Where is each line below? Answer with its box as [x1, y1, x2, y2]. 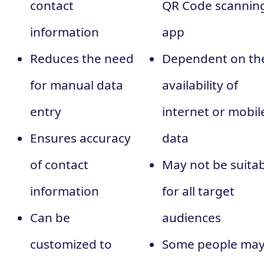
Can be [30, 209, 70, 226]
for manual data [30, 76, 123, 93]
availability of [162, 76, 238, 93]
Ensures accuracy [30, 129, 131, 146]
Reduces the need [30, 49, 134, 67]
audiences [162, 209, 221, 226]
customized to [30, 235, 112, 252]
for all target [162, 182, 235, 199]
